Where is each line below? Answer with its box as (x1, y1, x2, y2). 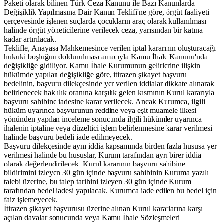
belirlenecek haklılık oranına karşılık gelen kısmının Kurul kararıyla (4, 88, 214, 97)
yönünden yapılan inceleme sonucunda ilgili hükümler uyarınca (4, 114, 202, 123)
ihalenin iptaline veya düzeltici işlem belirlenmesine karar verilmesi (4, 123, 212, 132)
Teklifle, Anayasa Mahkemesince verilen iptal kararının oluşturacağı (4, 43, 216, 52)
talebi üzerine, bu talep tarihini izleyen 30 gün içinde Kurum (4, 177, 191, 186)
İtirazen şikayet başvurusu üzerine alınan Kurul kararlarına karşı (4, 204, 203, 213)
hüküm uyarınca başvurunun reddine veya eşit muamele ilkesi (4, 106, 196, 114)
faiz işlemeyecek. (4, 195, 57, 204)
